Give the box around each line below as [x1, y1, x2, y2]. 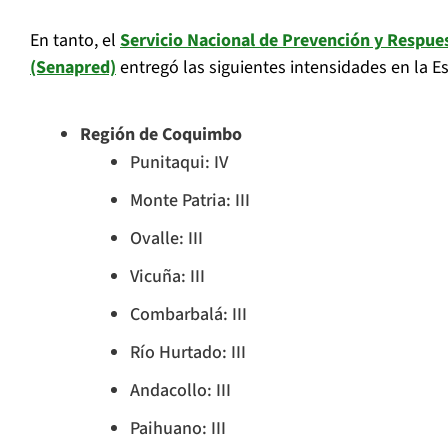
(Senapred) [30, 55, 116, 81]
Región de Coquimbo [80, 122, 242, 148]
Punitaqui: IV [130, 150, 228, 176]
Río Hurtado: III [130, 340, 246, 366]
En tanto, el [30, 28, 120, 54]
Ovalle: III [130, 226, 203, 252]
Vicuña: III [130, 264, 205, 290]
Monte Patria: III [130, 188, 250, 214]
